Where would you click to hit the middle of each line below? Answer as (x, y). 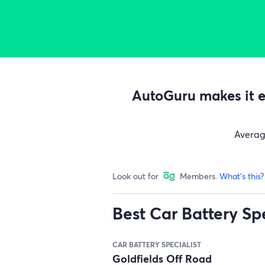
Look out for (135, 176)
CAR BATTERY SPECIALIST (157, 244)
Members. (200, 176)
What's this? (242, 176)
